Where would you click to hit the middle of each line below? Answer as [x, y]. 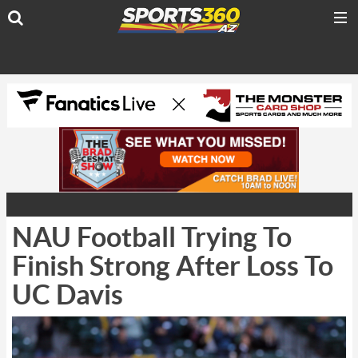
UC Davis [68, 296]
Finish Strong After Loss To [173, 267]
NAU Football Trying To [152, 238]
